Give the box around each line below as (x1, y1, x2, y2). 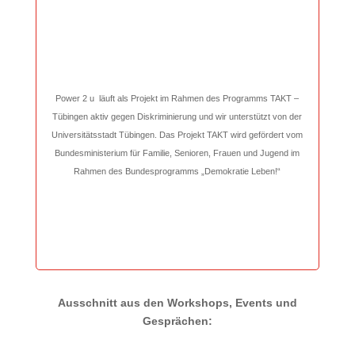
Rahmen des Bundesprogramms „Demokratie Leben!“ (74, 166, 281, 176)
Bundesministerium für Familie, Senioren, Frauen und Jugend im (55, 148, 300, 158)
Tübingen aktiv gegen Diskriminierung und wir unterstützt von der (52, 112, 303, 121)
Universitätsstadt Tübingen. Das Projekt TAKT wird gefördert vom (52, 130, 303, 139)
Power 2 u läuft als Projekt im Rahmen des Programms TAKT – (55, 94, 300, 103)
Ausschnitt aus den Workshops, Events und (57, 296, 297, 309)
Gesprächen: (142, 315, 212, 327)
